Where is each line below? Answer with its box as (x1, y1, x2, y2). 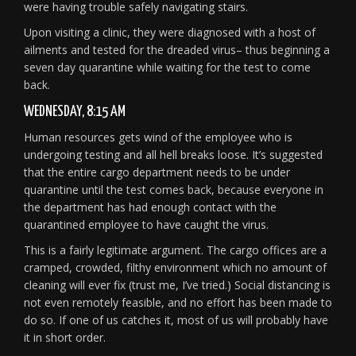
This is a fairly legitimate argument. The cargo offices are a (24, 242, 327, 257)
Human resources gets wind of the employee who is (24, 130, 292, 145)
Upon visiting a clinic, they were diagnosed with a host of (24, 25, 315, 40)
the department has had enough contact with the (24, 199, 277, 215)
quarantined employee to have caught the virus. (24, 217, 269, 232)
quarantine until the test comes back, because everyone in (24, 182, 323, 197)
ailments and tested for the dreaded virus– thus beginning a (24, 42, 330, 57)
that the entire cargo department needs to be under (24, 164, 290, 180)
